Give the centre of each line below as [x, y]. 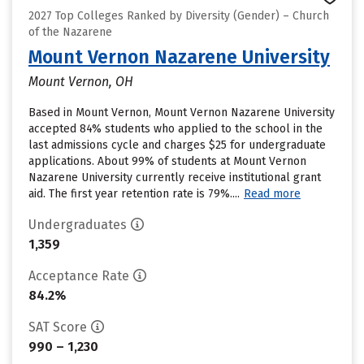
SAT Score [58, 327]
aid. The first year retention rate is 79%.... [134, 194]
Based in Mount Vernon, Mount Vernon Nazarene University [182, 113]
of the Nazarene [70, 32]
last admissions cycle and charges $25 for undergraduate [177, 145]
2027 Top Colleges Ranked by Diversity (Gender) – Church [179, 16]
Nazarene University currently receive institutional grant [175, 178]
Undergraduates [78, 225]
